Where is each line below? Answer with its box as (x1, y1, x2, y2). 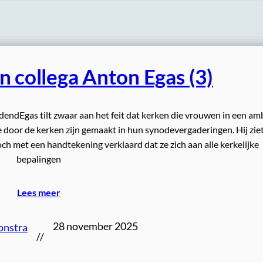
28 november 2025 (52, 220, 138, 232)
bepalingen (16, 153, 61, 164)
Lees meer (17, 187, 60, 198)
